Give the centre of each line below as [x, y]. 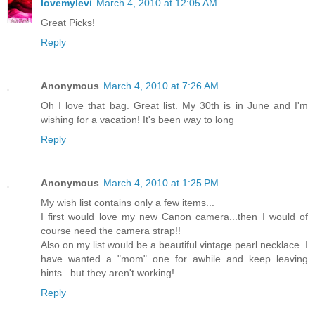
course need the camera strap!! [111, 231]
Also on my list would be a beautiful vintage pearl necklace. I [174, 245]
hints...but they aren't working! [108, 273]
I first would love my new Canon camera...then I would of [174, 217]
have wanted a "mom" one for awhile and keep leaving [174, 259]
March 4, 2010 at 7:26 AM [161, 86]
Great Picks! [68, 23]
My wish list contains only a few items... [128, 203]
